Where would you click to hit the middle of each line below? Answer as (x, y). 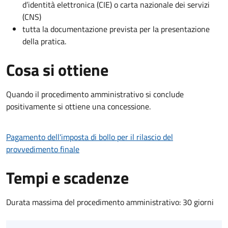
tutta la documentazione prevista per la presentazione (116, 29)
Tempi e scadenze (67, 177)
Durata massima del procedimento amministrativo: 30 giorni (110, 202)
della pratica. (44, 41)
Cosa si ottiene (57, 69)
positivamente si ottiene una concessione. (78, 106)
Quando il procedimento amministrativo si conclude (95, 94)
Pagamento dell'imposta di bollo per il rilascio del (90, 137)
